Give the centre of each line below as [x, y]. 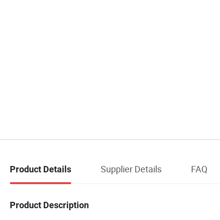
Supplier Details [131, 169]
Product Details [41, 169]
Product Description [49, 205]
